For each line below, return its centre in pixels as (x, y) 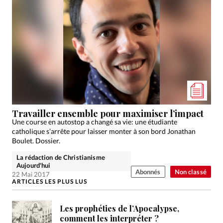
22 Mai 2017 (31, 174)
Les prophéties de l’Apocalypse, (119, 208)
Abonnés (148, 171)
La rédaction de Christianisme (61, 157)
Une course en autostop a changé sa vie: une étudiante (95, 121)
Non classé (190, 171)
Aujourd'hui (34, 165)
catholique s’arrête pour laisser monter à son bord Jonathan (104, 131)
